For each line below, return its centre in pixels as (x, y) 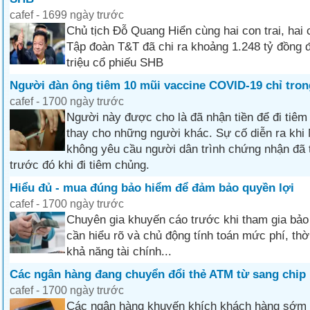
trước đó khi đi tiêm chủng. (80, 165)
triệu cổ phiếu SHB (115, 63)
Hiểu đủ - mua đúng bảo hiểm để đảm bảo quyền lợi (152, 188)
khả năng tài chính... (119, 252)
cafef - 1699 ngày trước (67, 15)
